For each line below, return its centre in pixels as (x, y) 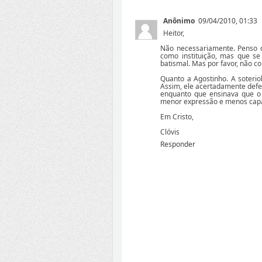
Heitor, (174, 33)
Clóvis (170, 132)
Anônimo (179, 21)
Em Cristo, (177, 117)
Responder (178, 144)
